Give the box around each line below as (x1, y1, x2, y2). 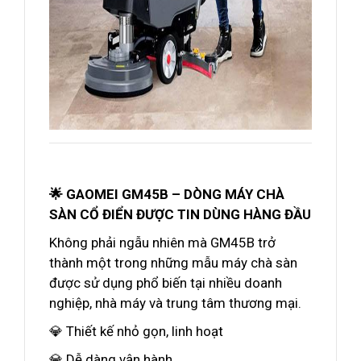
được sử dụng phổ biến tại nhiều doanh (49, 275, 282, 291)
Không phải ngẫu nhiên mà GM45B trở (49, 234, 276, 251)
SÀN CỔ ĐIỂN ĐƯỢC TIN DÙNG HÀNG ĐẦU (49, 206, 311, 222)
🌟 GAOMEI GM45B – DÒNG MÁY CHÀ (49, 186, 284, 202)
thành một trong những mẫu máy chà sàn (49, 255, 297, 271)
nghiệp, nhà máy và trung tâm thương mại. (49, 295, 301, 311)
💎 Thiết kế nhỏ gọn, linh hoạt (49, 323, 223, 339)
